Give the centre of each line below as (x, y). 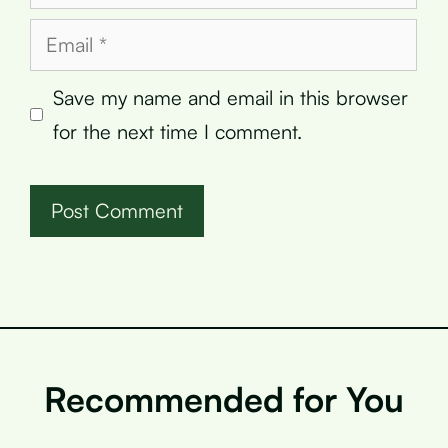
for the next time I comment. (177, 131)
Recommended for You (224, 398)
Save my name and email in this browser (230, 97)
